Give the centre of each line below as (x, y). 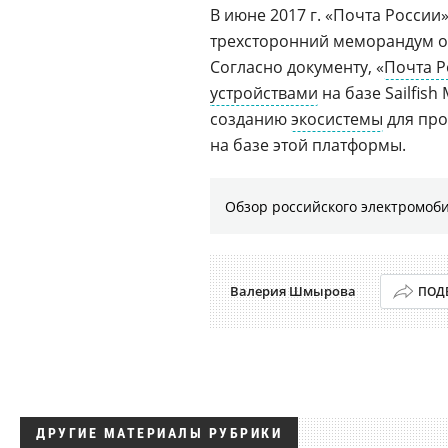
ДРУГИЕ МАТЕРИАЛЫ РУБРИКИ (159, 433)
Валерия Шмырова (293, 291)
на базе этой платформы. (308, 145)
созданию (250, 119)
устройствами (264, 93)
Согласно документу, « (297, 67)
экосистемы (337, 119)
